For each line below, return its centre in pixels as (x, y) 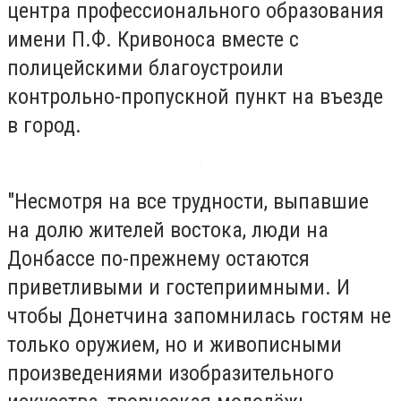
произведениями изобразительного (171, 374)
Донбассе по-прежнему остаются (158, 259)
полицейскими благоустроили (145, 68)
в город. (44, 125)
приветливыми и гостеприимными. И (179, 288)
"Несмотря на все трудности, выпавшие (188, 202)
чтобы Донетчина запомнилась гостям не (199, 316)
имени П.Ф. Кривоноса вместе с (153, 39)
